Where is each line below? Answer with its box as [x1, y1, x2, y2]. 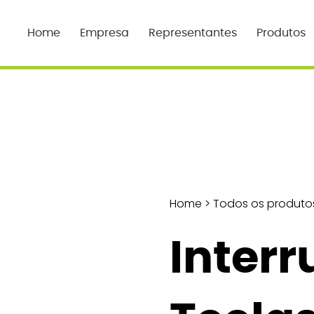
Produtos [257, 27, 306, 39]
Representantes [149, 27, 238, 39]
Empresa [80, 27, 130, 39]
